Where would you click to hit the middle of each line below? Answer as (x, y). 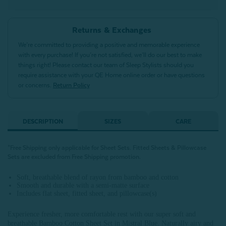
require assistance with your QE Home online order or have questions (111, 75)
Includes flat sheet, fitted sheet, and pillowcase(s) (87, 193)
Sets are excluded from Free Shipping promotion (73, 157)
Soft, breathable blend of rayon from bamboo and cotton (98, 177)
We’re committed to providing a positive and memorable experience (109, 45)
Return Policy (71, 85)
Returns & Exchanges (112, 30)
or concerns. (36, 85)
